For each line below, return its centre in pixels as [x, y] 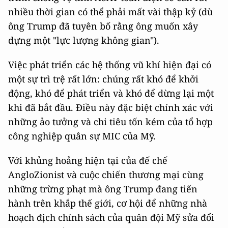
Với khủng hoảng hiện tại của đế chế [88, 160]
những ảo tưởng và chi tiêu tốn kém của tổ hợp [110, 122]
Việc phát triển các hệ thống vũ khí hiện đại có [110, 65]
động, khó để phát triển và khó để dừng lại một [111, 93]
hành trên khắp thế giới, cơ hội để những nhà [108, 203]
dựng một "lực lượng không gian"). [84, 40]
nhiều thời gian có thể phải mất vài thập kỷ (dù [110, 12]
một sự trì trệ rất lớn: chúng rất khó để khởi [103, 79]
